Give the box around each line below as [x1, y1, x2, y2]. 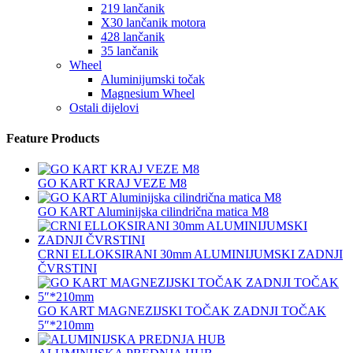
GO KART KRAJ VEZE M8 [38, 176, 187, 191]
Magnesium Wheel [101, 86, 195, 100]
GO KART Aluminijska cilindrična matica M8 [38, 205, 269, 219]
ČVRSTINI [38, 262, 97, 276]
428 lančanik [101, 29, 165, 43]
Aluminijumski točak [101, 72, 205, 86]
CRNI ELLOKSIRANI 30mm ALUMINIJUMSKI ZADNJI [38, 247, 343, 262]
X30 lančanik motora [101, 15, 206, 29]
